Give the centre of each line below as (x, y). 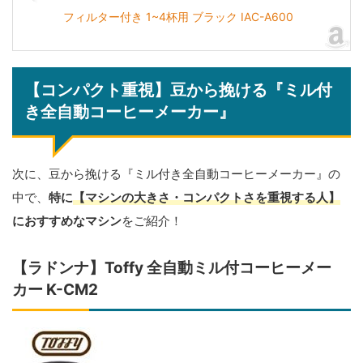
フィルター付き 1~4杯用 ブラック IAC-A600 (178, 17)
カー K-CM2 (55, 290)
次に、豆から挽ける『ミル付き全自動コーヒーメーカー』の (176, 174)
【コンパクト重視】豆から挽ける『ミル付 (178, 90)
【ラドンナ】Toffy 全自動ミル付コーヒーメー (172, 268)
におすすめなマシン (67, 221)
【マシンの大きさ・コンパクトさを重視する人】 (207, 198)
